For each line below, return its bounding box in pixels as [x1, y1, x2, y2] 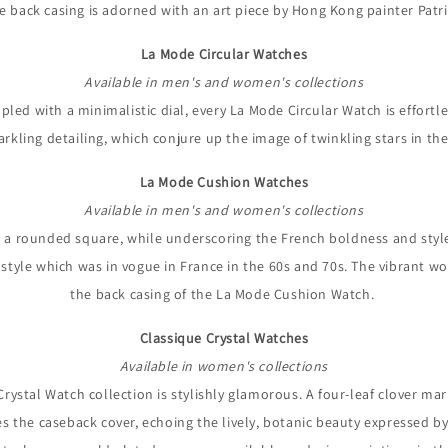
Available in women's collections [119, 357, 329, 376]
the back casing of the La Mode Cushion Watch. [70, 285, 375, 304]
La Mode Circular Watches [140, 45, 308, 64]
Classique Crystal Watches [139, 329, 309, 348]
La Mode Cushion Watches [139, 173, 309, 192]
